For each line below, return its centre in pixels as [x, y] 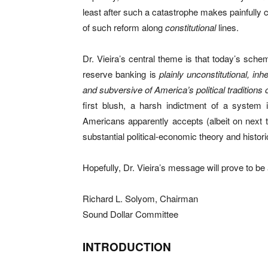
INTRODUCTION [127, 247]
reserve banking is [121, 74]
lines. [227, 27]
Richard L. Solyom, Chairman [140, 198]
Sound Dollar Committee [130, 214]
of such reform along [124, 27]
